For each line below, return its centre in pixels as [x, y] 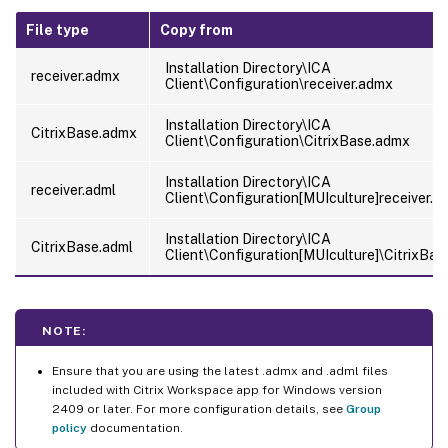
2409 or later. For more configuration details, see [199, 408]
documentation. [135, 427]
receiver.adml [73, 189]
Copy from [196, 29]
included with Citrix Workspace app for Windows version [217, 389]
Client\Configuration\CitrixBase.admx [287, 140]
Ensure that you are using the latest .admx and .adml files [220, 370]
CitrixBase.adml [82, 246]
